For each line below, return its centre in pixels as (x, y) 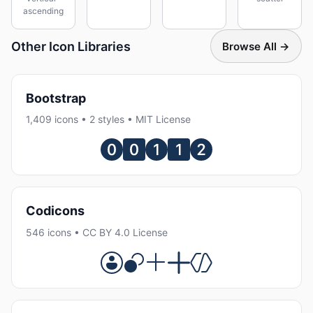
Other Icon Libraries (71, 46)
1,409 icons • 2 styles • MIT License (108, 119)
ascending (43, 11)
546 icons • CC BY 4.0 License (97, 232)
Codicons (55, 211)
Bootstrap (56, 98)
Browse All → (256, 46)
